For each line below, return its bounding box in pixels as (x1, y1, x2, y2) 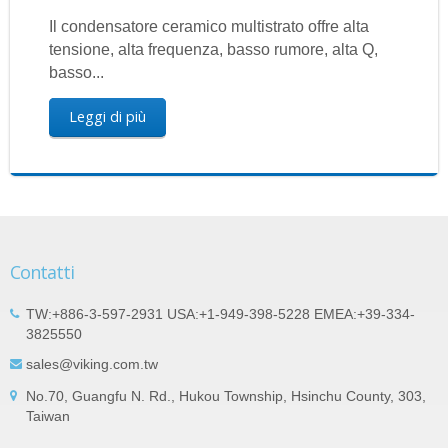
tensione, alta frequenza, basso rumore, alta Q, (48, 41, 378, 59)
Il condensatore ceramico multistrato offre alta (48, 18, 369, 36)
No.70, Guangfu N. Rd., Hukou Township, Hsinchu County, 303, (26, 387, 426, 404)
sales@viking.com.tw (26, 355, 158, 372)
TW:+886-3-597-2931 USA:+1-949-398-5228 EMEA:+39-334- (26, 305, 415, 322)
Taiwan (26, 407, 70, 424)
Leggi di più (68, 107, 146, 127)
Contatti (10, 259, 74, 284)
